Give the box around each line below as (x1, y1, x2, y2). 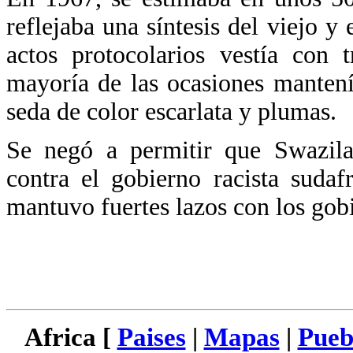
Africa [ (24, 323, 117, 351)
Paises (117, 323, 186, 351)
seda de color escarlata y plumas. (6, 98, 343, 125)
